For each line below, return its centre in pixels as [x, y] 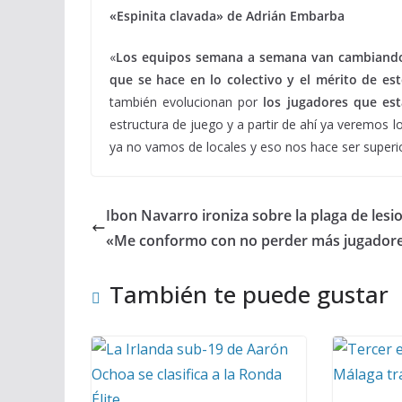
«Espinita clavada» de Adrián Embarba [227, 16]
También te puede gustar [249, 294]
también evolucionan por [187, 102]
